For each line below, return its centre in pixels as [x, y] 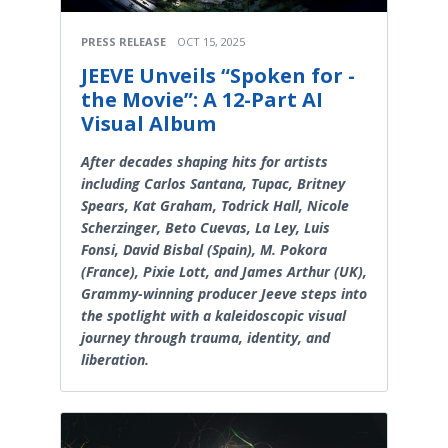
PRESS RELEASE [123, 42]
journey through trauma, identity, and [205, 338]
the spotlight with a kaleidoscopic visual [213, 316]
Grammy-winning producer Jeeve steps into [224, 294]
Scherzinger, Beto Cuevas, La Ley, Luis [205, 228]
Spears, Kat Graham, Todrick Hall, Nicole [215, 206]
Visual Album [148, 124]
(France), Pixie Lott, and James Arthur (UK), [224, 272]
